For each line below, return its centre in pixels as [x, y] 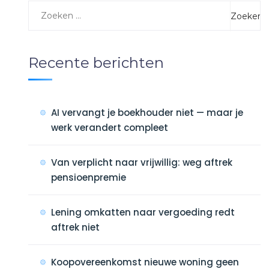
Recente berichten [96, 63]
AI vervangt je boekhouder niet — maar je [147, 113]
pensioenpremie [88, 177]
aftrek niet [75, 227]
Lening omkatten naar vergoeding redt [143, 212]
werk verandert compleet [109, 128]
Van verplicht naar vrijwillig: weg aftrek [141, 162]
